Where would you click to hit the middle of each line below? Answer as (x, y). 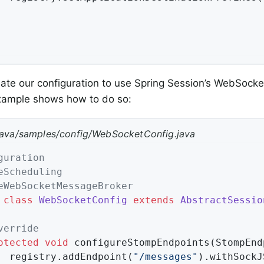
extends (154, 200)
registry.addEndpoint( (71, 256)
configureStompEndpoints (142, 242)
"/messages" (165, 256)
